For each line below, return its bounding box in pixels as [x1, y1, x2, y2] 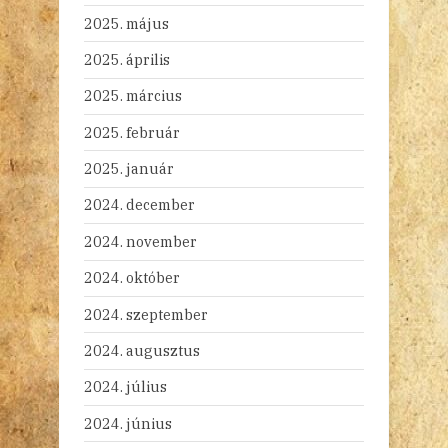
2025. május [84, 13, 169, 33]
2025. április [84, 49, 170, 69]
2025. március [84, 86, 182, 106]
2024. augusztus [84, 340, 200, 360]
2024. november [84, 231, 197, 251]
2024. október [84, 268, 180, 288]
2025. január [84, 159, 174, 179]
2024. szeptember [84, 304, 208, 324]
